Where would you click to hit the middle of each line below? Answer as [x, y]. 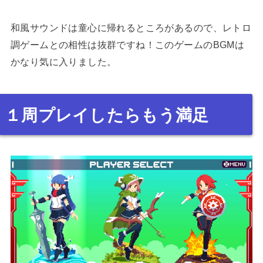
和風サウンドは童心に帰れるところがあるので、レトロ [131, 28]
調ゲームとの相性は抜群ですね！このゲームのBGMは [127, 45]
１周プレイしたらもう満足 [107, 116]
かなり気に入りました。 [63, 62]
